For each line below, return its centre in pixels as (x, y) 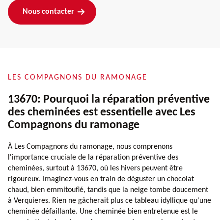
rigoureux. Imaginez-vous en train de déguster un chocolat (101, 179)
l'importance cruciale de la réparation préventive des (93, 157)
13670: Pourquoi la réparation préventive (109, 99)
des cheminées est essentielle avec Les (102, 112)
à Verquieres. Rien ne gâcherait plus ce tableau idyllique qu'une (110, 201)
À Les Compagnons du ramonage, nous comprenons (90, 147)
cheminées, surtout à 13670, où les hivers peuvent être (95, 168)
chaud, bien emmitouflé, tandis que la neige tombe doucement (108, 190)
